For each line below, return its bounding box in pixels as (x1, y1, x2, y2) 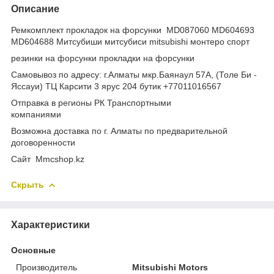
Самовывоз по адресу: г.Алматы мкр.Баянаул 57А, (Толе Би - (11, 69, 257, 80)
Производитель (16, 262, 77, 272)
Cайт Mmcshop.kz (11, 154, 84, 164)
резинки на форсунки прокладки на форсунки (11, 53, 194, 63)
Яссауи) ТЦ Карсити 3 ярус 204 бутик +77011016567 (11, 81, 221, 91)
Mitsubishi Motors (132, 262, 209, 272)
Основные (11, 245, 56, 255)
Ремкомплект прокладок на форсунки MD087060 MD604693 (11, 24, 254, 35)
